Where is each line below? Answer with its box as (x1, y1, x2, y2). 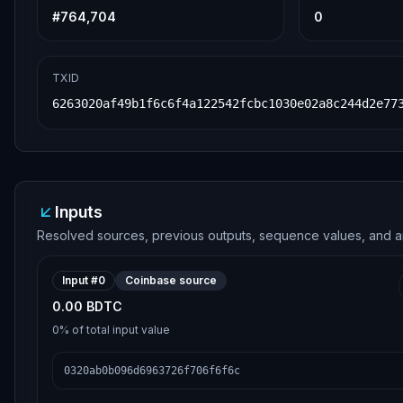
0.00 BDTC (52, 299, 122, 314)
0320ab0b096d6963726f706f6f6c (64, 364, 240, 377)
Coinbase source (125, 273, 217, 287)
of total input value (69, 323, 170, 336)
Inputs (55, 202, 103, 221)
